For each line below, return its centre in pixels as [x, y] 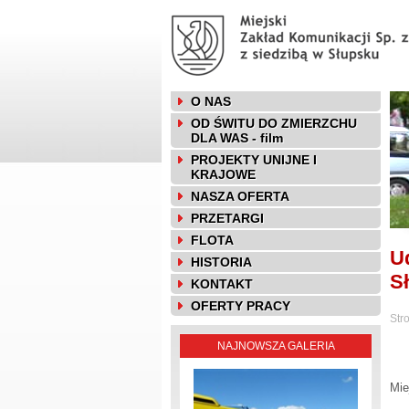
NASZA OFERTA [240, 196]
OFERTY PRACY [241, 306]
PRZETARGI [227, 218]
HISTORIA [221, 262]
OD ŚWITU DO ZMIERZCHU [274, 123]
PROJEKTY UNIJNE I [254, 160]
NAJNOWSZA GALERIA [276, 346]
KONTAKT [222, 284]
